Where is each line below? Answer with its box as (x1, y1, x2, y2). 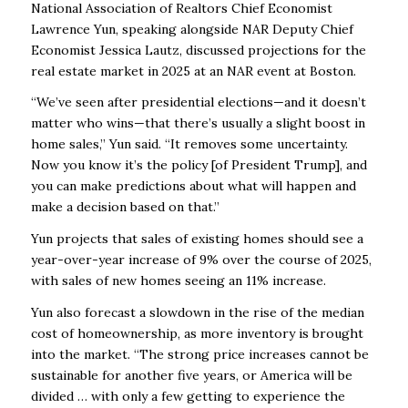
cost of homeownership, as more (30, 325, 233, 342)
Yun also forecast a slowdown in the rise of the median (30, 304, 364, 321)
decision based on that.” (76, 199, 219, 216)
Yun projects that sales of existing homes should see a (30, 230, 363, 248)
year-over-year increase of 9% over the (30, 251, 275, 269)
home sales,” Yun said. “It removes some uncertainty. (30, 136, 348, 153)
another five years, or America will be (124, 367, 352, 384)
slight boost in (275, 115, 365, 132)
